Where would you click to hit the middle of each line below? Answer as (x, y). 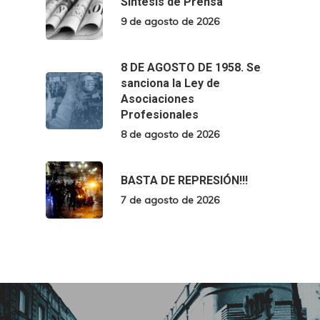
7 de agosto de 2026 (170, 200)
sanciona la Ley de (170, 84)
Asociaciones (157, 99)
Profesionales (160, 115)
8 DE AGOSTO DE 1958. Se (191, 68)
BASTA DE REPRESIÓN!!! (184, 181)
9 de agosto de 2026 (170, 22)
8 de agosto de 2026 (170, 135)
